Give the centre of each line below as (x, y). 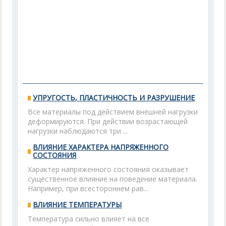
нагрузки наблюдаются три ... (78, 131)
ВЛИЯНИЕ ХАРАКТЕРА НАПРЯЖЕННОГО (101, 147)
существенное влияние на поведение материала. (113, 179)
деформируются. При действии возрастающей (108, 121)
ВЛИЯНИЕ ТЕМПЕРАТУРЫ (77, 205)
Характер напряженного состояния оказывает (108, 169)
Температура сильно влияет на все (89, 219)
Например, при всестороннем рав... (88, 188)
